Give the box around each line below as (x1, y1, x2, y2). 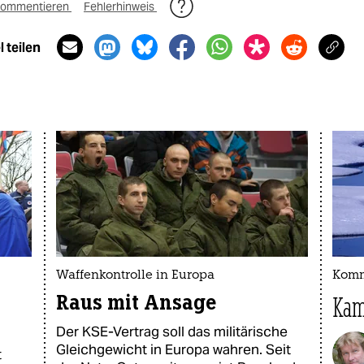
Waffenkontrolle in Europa (56, 270, 214, 282)
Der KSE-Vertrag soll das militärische (56, 323, 288, 340)
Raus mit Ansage (56, 290, 216, 315)
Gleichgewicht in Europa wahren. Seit (56, 340, 291, 358)
